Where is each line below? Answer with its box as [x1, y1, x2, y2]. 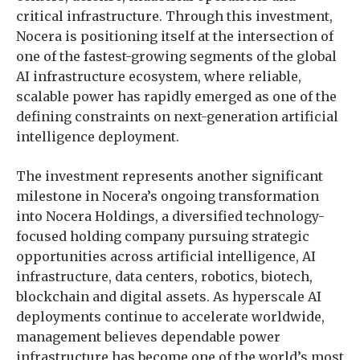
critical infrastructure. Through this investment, [16, 8, 333, 24]
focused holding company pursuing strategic [16, 228, 309, 244]
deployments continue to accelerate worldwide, [16, 309, 325, 325]
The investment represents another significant [16, 168, 323, 184]
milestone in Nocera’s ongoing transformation [16, 188, 319, 204]
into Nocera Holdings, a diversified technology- [16, 208, 325, 224]
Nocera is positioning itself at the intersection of [16, 28, 333, 44]
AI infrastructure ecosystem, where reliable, [16, 68, 301, 84]
